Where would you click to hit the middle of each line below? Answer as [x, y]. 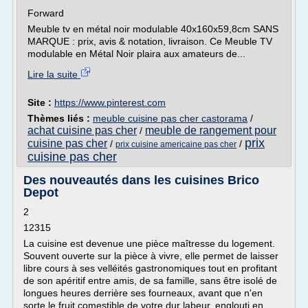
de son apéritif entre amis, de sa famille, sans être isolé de [150, 280]
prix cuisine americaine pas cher [176, 144]
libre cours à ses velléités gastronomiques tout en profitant [150, 268]
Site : [41, 102]
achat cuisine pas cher [82, 130]
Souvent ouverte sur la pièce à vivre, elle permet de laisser [151, 256]
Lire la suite [54, 74]
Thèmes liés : [60, 118]
